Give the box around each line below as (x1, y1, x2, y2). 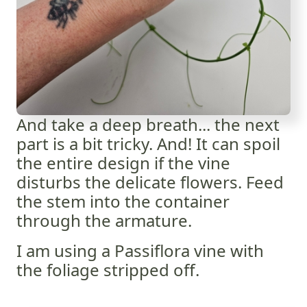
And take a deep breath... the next (16, 112, 280, 136)
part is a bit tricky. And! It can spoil (16, 132, 280, 155)
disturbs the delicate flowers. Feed (16, 170, 284, 193)
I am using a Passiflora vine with (16, 238, 264, 262)
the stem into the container (16, 189, 230, 212)
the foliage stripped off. (16, 258, 199, 281)
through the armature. (16, 208, 192, 232)
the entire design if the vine (16, 151, 230, 174)
